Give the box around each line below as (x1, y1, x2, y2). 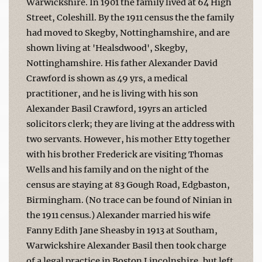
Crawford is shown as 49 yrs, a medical (26, 73, 188, 84)
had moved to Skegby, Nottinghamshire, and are (26, 27, 230, 38)
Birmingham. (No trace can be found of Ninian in (26, 194, 232, 205)
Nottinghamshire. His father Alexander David (26, 57, 218, 68)
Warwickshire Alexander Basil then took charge (26, 240, 226, 251)
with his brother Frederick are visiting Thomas (26, 149, 223, 160)
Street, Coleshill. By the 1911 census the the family (26, 12, 234, 23)
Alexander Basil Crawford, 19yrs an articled (26, 103, 207, 114)
